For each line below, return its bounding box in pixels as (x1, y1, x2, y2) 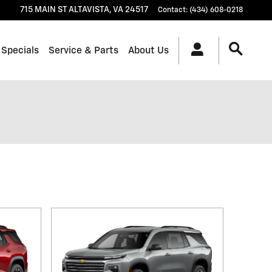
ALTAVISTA (69, 5, 109, 14)
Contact (158, 7, 186, 14)
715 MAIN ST (20, 5, 67, 14)
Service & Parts (49, 46, 118, 55)
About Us (128, 46, 169, 55)
